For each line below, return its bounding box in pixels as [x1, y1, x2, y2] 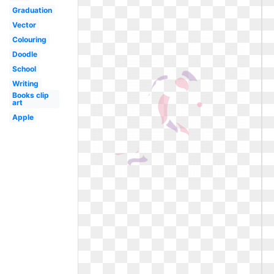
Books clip [12, 91, 49, 100]
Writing [12, 79, 39, 88]
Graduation [12, 6, 52, 15]
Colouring [12, 35, 46, 44]
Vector [12, 20, 36, 29]
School [12, 64, 36, 73]
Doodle [12, 50, 37, 59]
